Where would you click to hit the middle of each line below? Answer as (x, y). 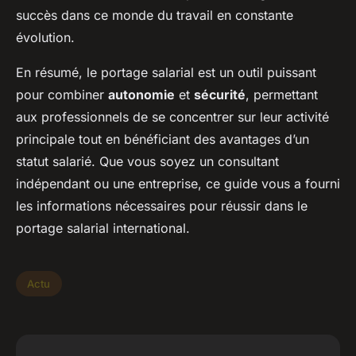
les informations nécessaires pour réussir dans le (162, 206)
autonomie (141, 95)
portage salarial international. (103, 228)
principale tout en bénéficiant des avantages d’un (163, 139)
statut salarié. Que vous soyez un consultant (147, 161)
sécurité (220, 95)
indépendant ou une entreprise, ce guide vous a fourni (178, 184)
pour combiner (62, 95)
